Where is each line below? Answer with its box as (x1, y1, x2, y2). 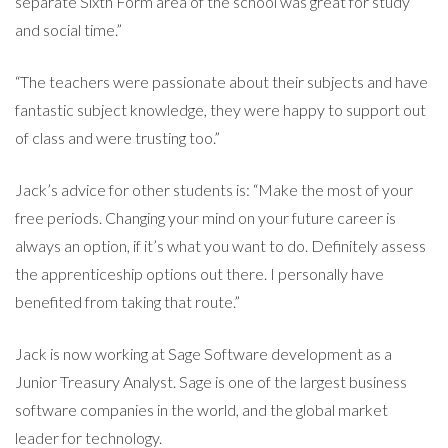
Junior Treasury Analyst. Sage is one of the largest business (15, 371, 407, 391)
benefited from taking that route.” (15, 291, 240, 311)
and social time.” (15, 19, 122, 39)
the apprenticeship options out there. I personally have (15, 263, 384, 283)
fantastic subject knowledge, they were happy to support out (15, 99, 426, 119)
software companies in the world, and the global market (15, 399, 388, 419)
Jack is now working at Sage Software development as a (15, 343, 392, 363)
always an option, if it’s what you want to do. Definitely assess (15, 235, 426, 255)
